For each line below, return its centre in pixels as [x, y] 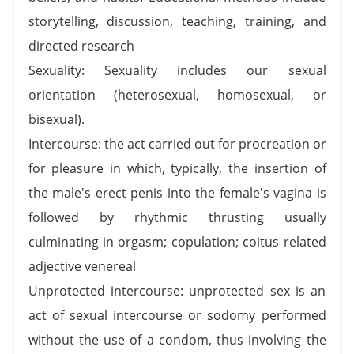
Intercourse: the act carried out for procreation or [177, 143]
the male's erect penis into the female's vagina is [177, 192]
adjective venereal [82, 266]
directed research [81, 45]
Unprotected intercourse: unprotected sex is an [177, 290]
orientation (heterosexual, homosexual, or [177, 94]
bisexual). [56, 119]
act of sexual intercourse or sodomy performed [177, 315]
